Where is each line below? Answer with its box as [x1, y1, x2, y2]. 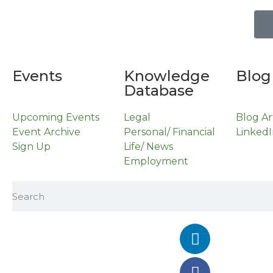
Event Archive [12, 126, 80, 138]
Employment [124, 155, 189, 168]
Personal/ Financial [124, 126, 216, 138]
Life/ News [124, 141, 174, 153]
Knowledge [124, 67, 210, 85]
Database [124, 82, 194, 100]
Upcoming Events [12, 112, 99, 124]
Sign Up [12, 141, 51, 153]
